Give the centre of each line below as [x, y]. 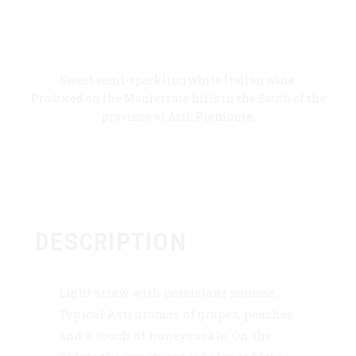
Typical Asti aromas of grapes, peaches [176, 313]
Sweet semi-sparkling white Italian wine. [178, 79]
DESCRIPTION [111, 241]
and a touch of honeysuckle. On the [165, 335]
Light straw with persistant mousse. [168, 292]
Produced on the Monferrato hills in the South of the [178, 98]
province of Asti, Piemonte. [178, 116]
